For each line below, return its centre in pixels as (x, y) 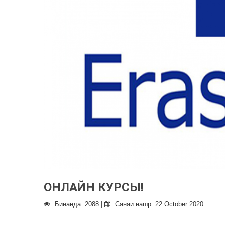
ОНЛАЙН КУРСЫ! (94, 187)
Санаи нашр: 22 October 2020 (158, 204)
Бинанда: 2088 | (79, 204)
